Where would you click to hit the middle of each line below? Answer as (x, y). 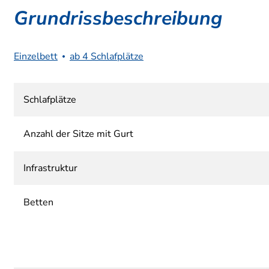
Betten (38, 202)
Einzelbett (36, 56)
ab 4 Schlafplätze (107, 56)
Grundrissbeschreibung (118, 18)
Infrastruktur (50, 168)
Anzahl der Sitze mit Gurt (78, 134)
